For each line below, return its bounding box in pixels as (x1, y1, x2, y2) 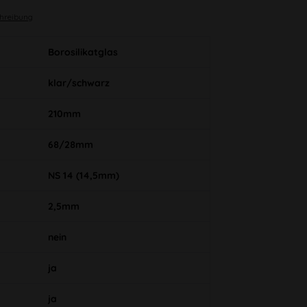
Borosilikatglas (47, 46, 118, 59)
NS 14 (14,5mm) (47, 169, 119, 182)
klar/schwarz (47, 77, 110, 90)
